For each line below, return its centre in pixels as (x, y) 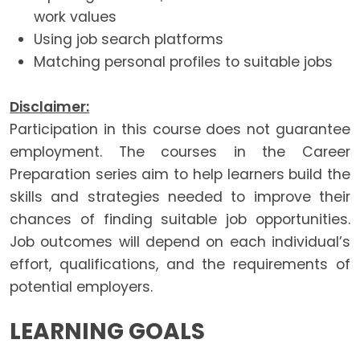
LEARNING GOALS (108, 332)
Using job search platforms (129, 40)
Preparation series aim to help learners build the (180, 175)
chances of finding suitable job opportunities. (180, 220)
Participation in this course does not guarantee (180, 130)
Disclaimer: (50, 107)
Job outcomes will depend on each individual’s (180, 242)
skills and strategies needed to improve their (180, 197)
